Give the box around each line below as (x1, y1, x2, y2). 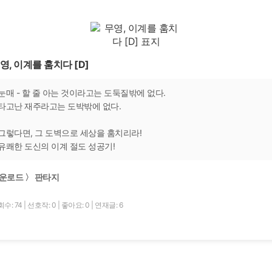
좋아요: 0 (61, 200, 91, 209)
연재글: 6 (95, 200, 123, 209)
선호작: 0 (27, 200, 58, 209)
